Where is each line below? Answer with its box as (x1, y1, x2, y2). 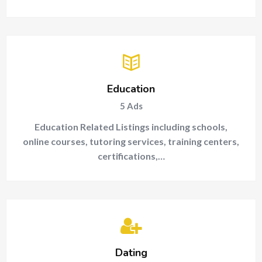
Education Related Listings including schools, (35, 121, 227, 132)
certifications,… (97, 150, 165, 161)
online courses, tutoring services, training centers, (23, 136, 239, 147)
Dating (115, 246, 147, 260)
